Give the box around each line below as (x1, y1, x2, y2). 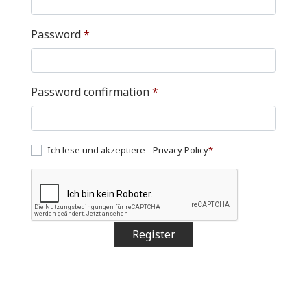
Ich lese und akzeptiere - (47, 143, 153, 156)
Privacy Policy (153, 143, 208, 156)
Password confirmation (31, 84, 152, 99)
